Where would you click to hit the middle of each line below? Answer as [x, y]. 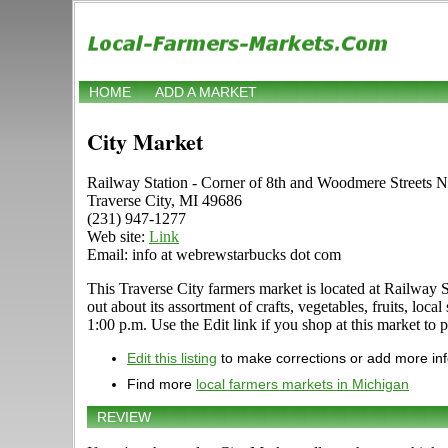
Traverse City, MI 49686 [164, 201]
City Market [145, 142]
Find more [161, 384]
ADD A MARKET [206, 92]
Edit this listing [172, 358]
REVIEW [124, 417]
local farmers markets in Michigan [302, 384]
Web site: [118, 237]
